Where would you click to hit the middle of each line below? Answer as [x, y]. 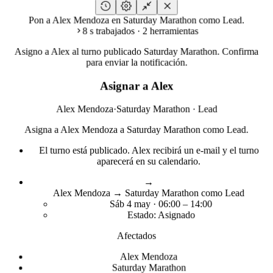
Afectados [136, 236]
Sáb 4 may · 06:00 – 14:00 [161, 204]
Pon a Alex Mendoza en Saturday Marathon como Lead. [136, 20]
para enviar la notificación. [136, 62]
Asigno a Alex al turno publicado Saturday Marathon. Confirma [136, 51]
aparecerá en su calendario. [149, 161]
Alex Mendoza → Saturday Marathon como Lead [149, 193]
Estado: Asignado [161, 215]
